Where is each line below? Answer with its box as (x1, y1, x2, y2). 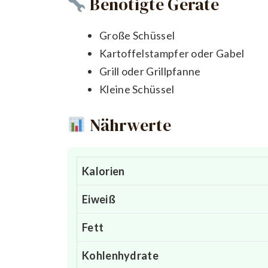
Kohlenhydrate (82, 249, 159, 263)
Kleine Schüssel (99, 83, 175, 96)
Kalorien (82, 165, 125, 178)
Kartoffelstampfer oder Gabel (99, 47, 245, 60)
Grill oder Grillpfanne (99, 65, 201, 78)
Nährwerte (86, 114, 171, 137)
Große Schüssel (99, 29, 175, 42)
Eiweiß (82, 193, 115, 206)
